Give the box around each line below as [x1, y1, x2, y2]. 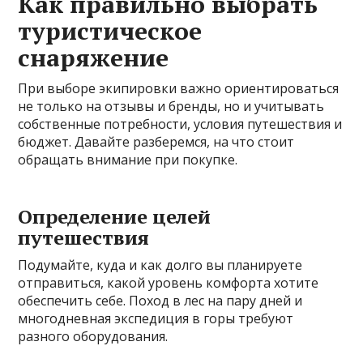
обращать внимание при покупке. [18, 151, 238, 169]
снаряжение [18, 41, 169, 75]
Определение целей [18, 203, 211, 230]
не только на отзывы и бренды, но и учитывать [18, 97, 325, 116]
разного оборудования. [18, 327, 169, 346]
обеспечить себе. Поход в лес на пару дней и [18, 292, 303, 310]
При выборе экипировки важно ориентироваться [18, 79, 340, 98]
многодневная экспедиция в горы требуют [18, 310, 294, 328]
